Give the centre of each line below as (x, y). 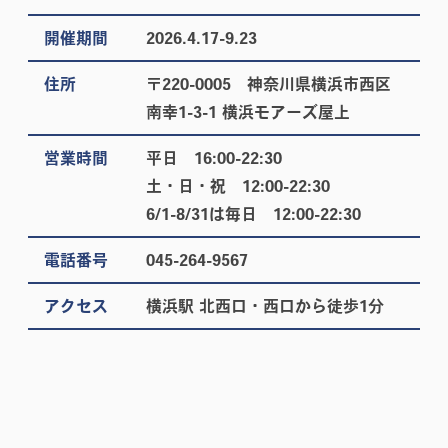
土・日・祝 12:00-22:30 (237, 185)
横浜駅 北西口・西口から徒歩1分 (264, 305)
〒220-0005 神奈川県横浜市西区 (268, 83)
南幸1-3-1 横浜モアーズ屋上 (247, 111)
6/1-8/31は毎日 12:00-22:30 (253, 213)
